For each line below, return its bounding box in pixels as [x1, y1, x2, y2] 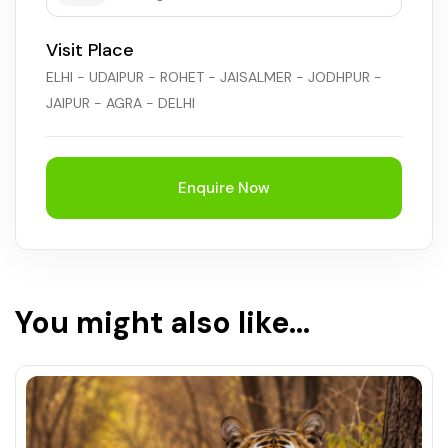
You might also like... [15, 303, 310, 342]
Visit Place [46, 38, 134, 62]
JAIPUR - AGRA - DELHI [46, 94, 195, 112]
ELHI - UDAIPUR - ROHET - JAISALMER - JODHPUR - [46, 68, 382, 86]
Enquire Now [178, 178, 270, 198]
